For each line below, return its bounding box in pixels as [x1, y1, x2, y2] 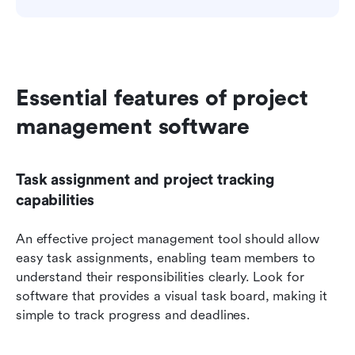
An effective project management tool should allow [16, 231, 319, 246]
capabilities [16, 191, 95, 209]
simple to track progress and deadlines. [16, 307, 251, 323]
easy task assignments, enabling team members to [16, 250, 315, 265]
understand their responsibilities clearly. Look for [16, 269, 304, 284]
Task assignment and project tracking [16, 170, 274, 189]
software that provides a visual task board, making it [16, 288, 328, 303]
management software [16, 113, 250, 139]
